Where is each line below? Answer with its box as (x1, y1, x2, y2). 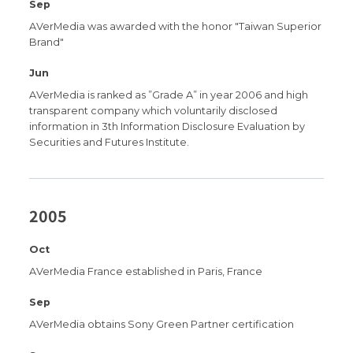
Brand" (29, 35, 65, 48)
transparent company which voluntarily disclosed (29, 105, 278, 117)
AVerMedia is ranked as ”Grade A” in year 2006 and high (29, 89, 309, 102)
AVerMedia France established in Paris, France (29, 265, 263, 277)
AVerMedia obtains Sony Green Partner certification (29, 318, 295, 331)
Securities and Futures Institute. (29, 136, 190, 149)
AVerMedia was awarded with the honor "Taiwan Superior (29, 20, 322, 32)
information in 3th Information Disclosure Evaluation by (29, 121, 306, 133)
